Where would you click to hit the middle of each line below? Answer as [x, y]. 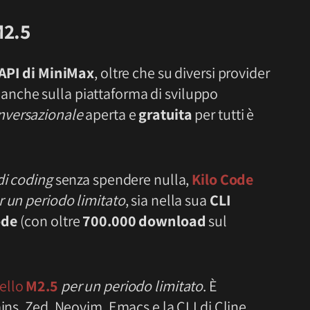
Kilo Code [223, 179]
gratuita [165, 115]
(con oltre [50, 220]
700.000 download [144, 220]
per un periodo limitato [132, 285]
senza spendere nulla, [122, 179]
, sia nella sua [167, 200]
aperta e [111, 115]
